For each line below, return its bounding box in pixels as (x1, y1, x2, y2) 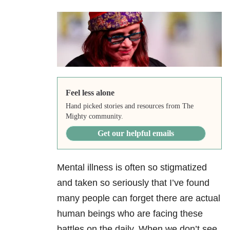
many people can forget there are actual (57, 193, 220, 204)
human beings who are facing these (57, 208, 203, 219)
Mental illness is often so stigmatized (57, 162, 207, 173)
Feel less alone (65, 88, 114, 98)
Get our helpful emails (97, 129, 174, 138)
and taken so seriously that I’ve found (57, 178, 209, 188)
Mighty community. (65, 112, 123, 121)
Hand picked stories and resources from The (65, 102, 194, 110)
